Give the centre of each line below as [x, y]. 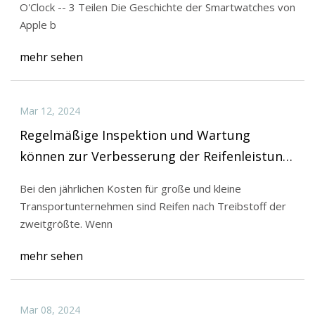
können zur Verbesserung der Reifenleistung [155, 156]
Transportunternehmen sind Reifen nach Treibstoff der [153, 206]
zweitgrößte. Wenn [98, 224]
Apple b [38, 25]
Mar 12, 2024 [50, 110]
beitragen [49, 177]
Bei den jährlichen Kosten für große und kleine [130, 189]
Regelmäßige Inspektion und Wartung [135, 135]
